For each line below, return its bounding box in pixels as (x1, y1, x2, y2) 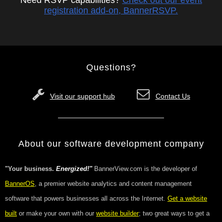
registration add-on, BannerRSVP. (44, 5, 178, 15)
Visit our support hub (50, 92, 115, 100)
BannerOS (5, 180, 35, 187)
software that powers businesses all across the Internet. (5, 195, 167, 202)
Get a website (167, 195, 207, 202)
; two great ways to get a (139, 210, 210, 217)
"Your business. (5, 165, 56, 172)
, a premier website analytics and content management (35, 180, 192, 187)
